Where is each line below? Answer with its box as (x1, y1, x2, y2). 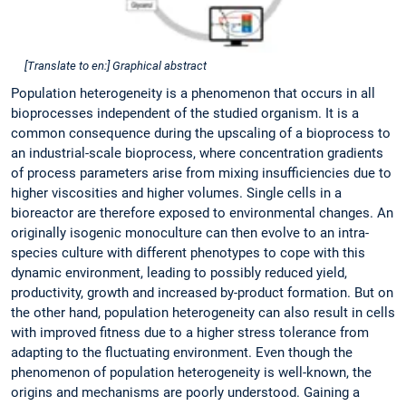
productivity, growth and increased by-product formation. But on (11, 284, 393, 301)
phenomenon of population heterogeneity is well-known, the (11, 363, 372, 381)
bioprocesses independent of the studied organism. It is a (11, 104, 359, 121)
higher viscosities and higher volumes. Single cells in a (11, 184, 342, 201)
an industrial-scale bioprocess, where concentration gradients (11, 144, 383, 161)
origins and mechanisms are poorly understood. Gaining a (11, 383, 360, 401)
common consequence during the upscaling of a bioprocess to (11, 124, 391, 141)
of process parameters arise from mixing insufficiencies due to (11, 164, 391, 181)
